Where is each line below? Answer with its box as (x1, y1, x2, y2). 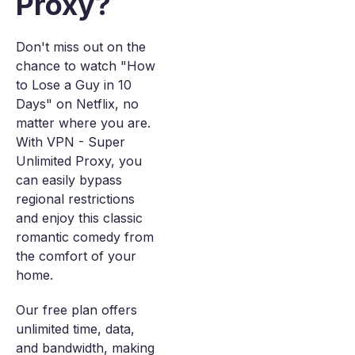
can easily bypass (16, 172, 122, 189)
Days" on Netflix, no (16, 96, 139, 113)
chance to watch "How (16, 58, 155, 74)
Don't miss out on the (16, 39, 146, 55)
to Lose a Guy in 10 (16, 77, 132, 94)
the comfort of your (16, 248, 136, 265)
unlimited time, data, (16, 321, 135, 338)
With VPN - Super (16, 134, 125, 151)
